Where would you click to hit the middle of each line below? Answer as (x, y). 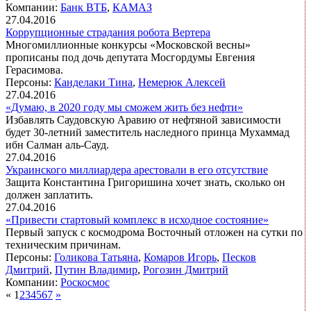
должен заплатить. (49, 195)
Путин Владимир (96, 270)
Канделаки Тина (93, 83)
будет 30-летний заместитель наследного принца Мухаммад (148, 133)
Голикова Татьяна (96, 258)
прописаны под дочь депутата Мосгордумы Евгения (130, 58)
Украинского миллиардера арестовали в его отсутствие (137, 170)
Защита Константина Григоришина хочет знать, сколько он (145, 183)
